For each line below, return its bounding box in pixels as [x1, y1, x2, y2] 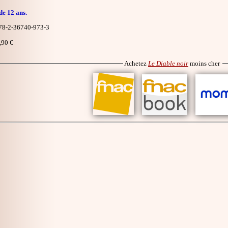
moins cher [188, 60, 221, 67]
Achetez [124, 60, 148, 67]
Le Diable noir [148, 60, 188, 67]
